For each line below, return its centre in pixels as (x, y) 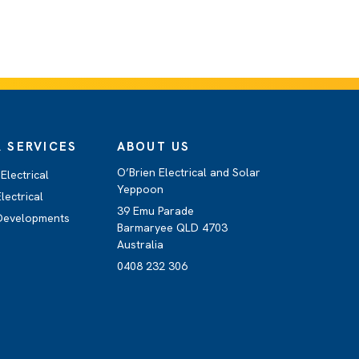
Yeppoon (140, 189)
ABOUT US (153, 147)
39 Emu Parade (155, 211)
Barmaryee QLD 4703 (172, 228)
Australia (140, 244)
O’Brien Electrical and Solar (188, 172)
